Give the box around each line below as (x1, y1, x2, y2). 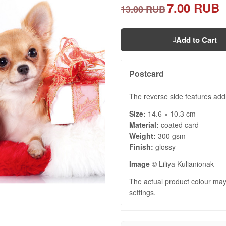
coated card (159, 119, 199, 130)
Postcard (129, 67, 164, 79)
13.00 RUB (121, 3, 165, 16)
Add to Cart (176, 34, 217, 45)
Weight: (129, 130, 156, 141)
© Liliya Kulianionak (150, 158, 214, 169)
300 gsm (156, 130, 186, 141)
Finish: (129, 141, 153, 152)
